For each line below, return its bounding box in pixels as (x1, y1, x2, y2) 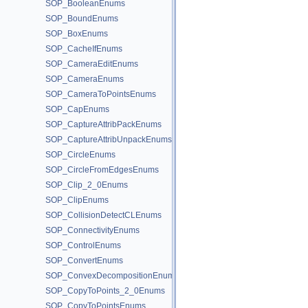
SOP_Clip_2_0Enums (45, 180, 128, 190)
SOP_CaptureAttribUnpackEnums (45, 135, 172, 144)
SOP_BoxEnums (45, 29, 108, 38)
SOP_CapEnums (45, 104, 109, 114)
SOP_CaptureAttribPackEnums (45, 120, 162, 129)
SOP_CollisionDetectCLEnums (45, 210, 162, 220)
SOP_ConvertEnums (45, 256, 123, 265)
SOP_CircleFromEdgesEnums (45, 165, 159, 175)
